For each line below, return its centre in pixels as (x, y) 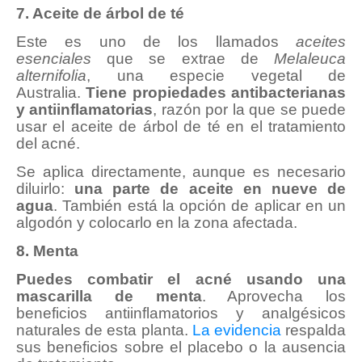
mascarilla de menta (109, 297)
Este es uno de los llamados (156, 42)
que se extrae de (183, 59)
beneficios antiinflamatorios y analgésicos (181, 314)
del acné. (48, 144)
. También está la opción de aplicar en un (200, 206)
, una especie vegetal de (216, 76)
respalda (314, 330)
